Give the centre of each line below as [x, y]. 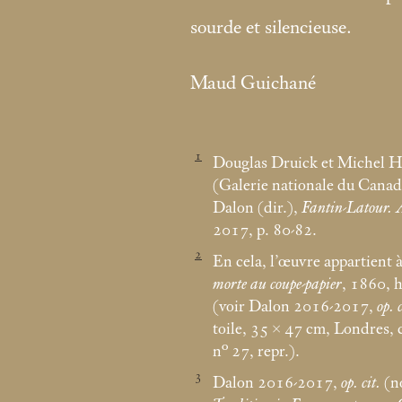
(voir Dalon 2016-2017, [295, 307]
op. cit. [361, 384]
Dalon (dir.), [257, 208]
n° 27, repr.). [256, 352]
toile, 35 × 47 [258, 329]
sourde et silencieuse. [271, 28]
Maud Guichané [253, 83]
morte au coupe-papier [277, 284]
